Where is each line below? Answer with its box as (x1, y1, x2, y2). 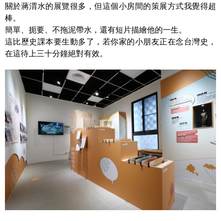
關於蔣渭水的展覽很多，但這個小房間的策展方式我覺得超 (5, 1, 216, 10)
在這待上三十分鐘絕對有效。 (5, 49, 108, 58)
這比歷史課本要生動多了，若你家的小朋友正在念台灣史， (5, 37, 216, 46)
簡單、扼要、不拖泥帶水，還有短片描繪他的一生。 (5, 25, 186, 34)
